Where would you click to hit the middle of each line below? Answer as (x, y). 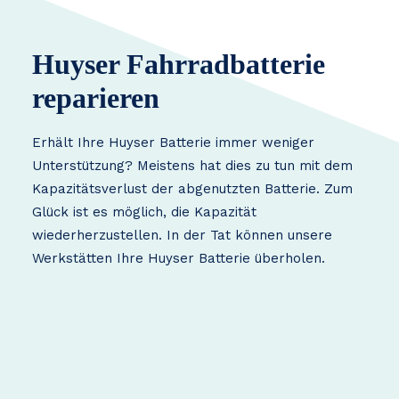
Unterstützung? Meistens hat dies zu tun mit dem (192, 166)
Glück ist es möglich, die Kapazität (144, 212)
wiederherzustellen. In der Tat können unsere (182, 235)
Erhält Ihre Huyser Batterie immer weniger (173, 142)
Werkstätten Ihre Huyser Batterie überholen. (179, 258)
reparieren (96, 98)
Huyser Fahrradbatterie (179, 64)
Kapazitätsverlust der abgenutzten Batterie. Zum (192, 189)
